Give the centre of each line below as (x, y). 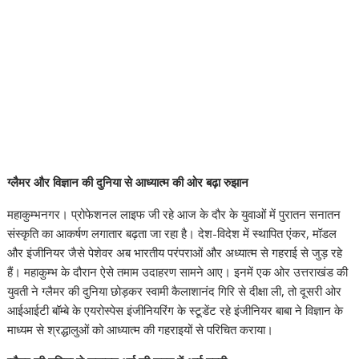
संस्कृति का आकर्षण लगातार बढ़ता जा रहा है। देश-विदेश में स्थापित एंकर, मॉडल (172, 234)
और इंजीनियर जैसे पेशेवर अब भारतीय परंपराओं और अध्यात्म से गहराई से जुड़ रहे (175, 253)
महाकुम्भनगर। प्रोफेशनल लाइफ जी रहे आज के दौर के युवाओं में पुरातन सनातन (174, 214)
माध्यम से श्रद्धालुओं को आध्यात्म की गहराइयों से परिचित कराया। (141, 330)
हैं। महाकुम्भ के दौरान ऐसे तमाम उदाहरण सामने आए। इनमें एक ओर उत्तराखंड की (178, 272)
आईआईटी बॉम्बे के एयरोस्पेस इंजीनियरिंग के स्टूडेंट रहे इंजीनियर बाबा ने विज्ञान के (175, 311)
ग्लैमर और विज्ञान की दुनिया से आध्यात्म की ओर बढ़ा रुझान (128, 182)
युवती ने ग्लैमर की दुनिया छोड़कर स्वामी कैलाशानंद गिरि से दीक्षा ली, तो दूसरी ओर (175, 291)
